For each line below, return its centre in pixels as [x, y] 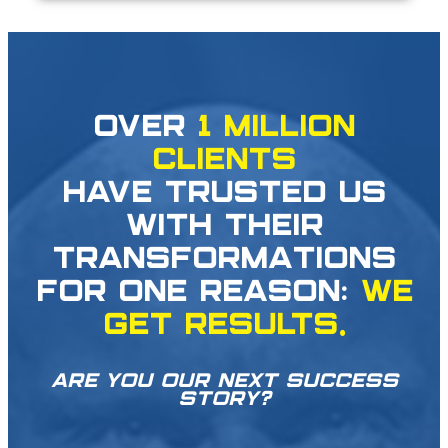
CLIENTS [224, 162]
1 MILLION [276, 129]
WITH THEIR [224, 228]
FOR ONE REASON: [197, 294]
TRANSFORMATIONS [224, 261]
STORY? [224, 400]
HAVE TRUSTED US [224, 195]
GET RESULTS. [224, 327]
